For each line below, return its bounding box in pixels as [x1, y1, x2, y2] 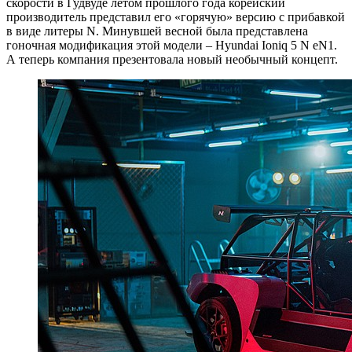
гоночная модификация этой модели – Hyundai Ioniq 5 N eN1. [6, 38, 337, 52]
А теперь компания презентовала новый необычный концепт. [6, 52, 338, 66]
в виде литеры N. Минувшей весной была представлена [6, 24, 308, 38]
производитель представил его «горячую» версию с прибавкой [6, 9, 345, 24]
